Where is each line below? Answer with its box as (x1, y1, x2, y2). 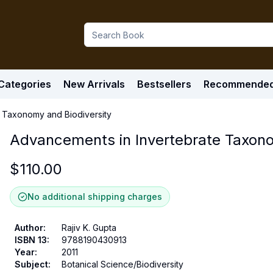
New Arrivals (63, 78, 125, 90)
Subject (15, 259, 48, 269)
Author (15, 222, 43, 233)
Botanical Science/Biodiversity (62, 259, 183, 269)
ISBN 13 (15, 235, 47, 245)
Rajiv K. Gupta (62, 222, 116, 233)
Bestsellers (137, 78, 191, 90)
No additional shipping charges (27, 191, 162, 202)
